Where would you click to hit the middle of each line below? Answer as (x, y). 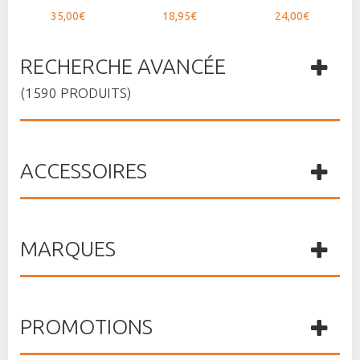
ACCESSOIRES (84, 170)
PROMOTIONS (86, 326)
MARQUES (68, 248)
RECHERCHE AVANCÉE (123, 66)
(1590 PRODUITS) (76, 92)
